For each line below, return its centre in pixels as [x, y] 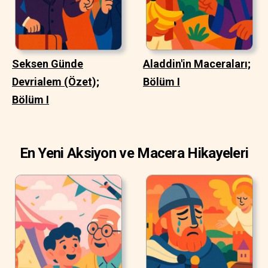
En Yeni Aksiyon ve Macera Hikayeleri [134, 153]
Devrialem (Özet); [56, 81]
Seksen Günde [48, 63]
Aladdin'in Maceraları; [197, 63]
